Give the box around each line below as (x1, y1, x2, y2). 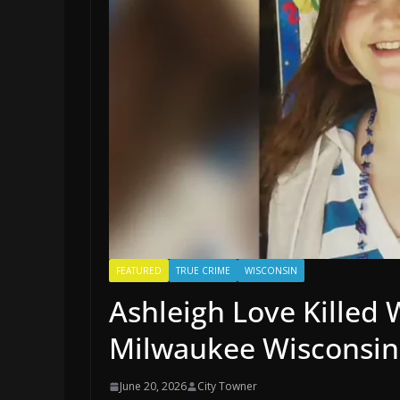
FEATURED (116, 264, 162, 278)
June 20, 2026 (120, 379, 187, 395)
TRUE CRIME (176, 264, 230, 278)
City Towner (197, 379, 257, 395)
